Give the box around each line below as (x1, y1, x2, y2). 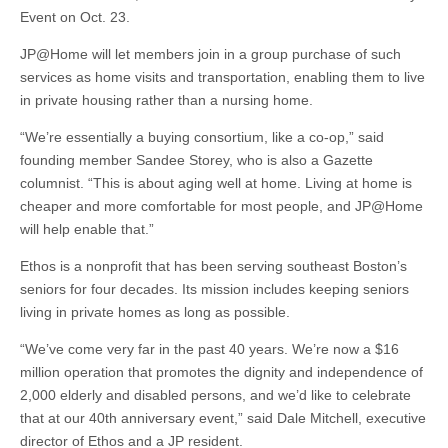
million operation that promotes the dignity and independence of (20, 364, 423, 380)
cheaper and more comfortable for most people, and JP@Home (20, 198, 423, 214)
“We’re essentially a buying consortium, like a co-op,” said (20, 129, 384, 145)
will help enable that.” (20, 221, 154, 237)
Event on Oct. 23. (20, 9, 130, 25)
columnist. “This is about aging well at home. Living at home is (20, 175, 412, 191)
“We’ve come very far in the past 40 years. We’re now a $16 (20, 341, 399, 357)
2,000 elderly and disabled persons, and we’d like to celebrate (20, 387, 411, 403)
